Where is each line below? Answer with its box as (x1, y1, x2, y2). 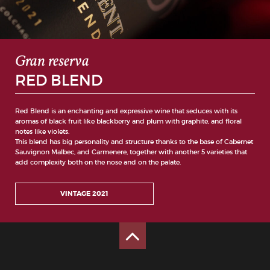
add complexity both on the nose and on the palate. (15, 158, 181, 166)
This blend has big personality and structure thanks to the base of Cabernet (15, 137, 253, 146)
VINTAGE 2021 (60, 189, 108, 198)
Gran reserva (15, 51, 89, 72)
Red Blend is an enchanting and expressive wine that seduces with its (15, 107, 237, 115)
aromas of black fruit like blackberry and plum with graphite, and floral (15, 117, 242, 125)
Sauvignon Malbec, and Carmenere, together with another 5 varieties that (15, 148, 247, 156)
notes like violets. (15, 127, 69, 136)
